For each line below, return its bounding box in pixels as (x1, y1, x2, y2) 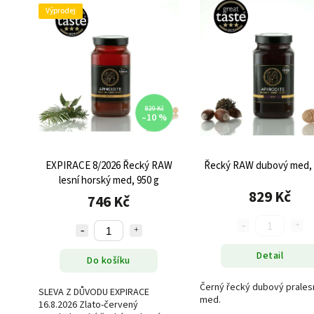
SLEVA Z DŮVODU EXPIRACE (39, 285, 149, 299)
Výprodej (46, 6, 76, 16)
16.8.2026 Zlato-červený (39, 298, 138, 312)
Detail (257, 248, 283, 263)
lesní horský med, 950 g (58, 173, 159, 188)
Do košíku (87, 253, 130, 268)
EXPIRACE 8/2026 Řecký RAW (45, 158, 172, 173)
